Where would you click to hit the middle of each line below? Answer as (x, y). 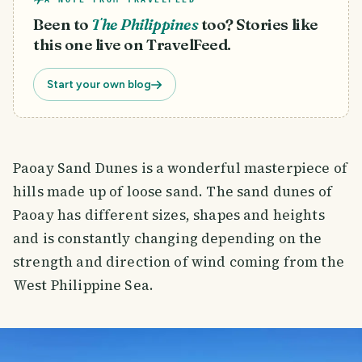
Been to (61, 25)
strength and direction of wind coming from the (179, 262)
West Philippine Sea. (84, 286)
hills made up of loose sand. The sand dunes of (173, 192)
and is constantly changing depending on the (168, 239)
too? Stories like (259, 25)
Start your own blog (99, 84)
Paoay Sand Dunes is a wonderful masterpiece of (180, 168)
